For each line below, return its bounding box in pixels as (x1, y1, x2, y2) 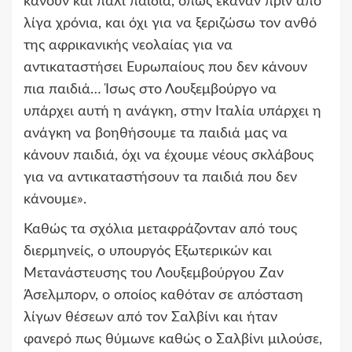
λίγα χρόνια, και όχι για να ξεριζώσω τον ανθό (24, 16, 317, 31)
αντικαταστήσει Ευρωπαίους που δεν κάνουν (24, 60, 307, 75)
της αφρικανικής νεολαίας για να (24, 38, 233, 53)
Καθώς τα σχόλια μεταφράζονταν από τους (24, 222, 297, 237)
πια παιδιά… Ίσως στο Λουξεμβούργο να (24, 82, 277, 97)
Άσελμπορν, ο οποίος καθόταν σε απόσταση (24, 288, 303, 303)
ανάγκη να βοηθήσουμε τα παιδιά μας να (24, 126, 288, 141)
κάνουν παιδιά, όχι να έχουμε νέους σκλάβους (24, 148, 313, 163)
